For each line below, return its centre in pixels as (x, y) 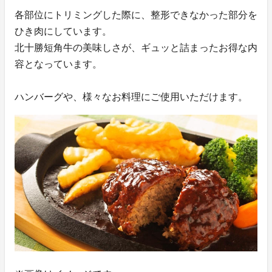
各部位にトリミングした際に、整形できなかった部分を (136, 15)
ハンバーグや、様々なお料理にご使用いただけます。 (131, 97)
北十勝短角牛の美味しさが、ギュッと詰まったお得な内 (136, 48)
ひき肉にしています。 (63, 32)
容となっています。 (58, 64)
